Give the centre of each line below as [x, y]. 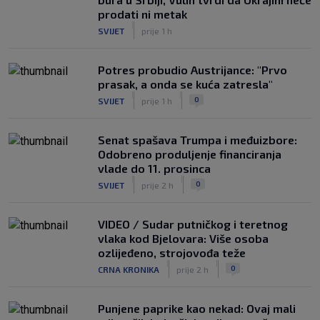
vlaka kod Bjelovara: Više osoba [183, 238]
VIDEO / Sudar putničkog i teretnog [193, 224]
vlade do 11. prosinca [154, 168]
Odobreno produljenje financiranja [190, 154]
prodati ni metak [142, 14]
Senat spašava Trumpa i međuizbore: [197, 140]
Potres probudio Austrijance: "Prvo [192, 70]
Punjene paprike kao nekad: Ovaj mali [197, 308]
